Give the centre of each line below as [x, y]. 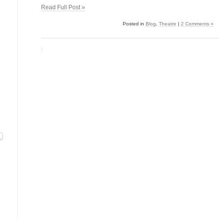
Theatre [168, 24]
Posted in [134, 24]
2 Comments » [197, 24]
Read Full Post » [63, 7]
